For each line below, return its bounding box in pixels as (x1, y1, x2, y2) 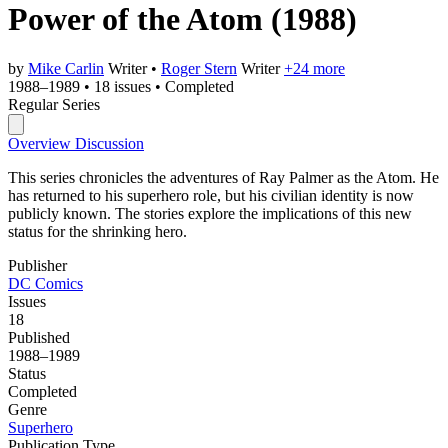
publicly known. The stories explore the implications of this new (8, 204, 412, 222)
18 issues (94, 77, 151, 95)
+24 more (284, 59, 345, 77)
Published (8, 328, 70, 346)
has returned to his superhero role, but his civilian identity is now (8, 186, 414, 204)
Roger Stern (161, 59, 237, 77)
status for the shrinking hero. (8, 222, 187, 240)
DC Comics (8, 274, 83, 292)
